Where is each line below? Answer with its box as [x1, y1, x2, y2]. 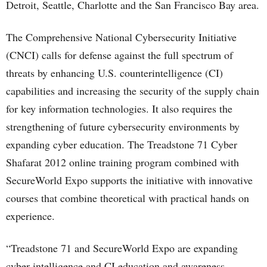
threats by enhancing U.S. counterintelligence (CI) [6, 66, 223, 80]
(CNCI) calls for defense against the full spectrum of [6, 48, 233, 62]
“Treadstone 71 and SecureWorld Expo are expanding [6, 241, 238, 255]
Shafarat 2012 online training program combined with [6, 155, 239, 169]
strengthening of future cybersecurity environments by [6, 119, 240, 133]
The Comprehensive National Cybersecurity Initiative [6, 30, 237, 44]
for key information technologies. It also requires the [6, 101, 232, 116]
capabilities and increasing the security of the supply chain [6, 83, 259, 98]
